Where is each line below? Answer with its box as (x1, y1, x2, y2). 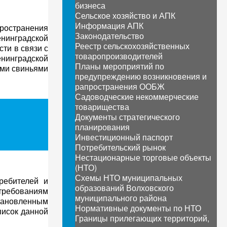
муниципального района (74, 192, 167, 204)
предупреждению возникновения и (74, 70, 207, 82)
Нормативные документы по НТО (74, 202, 201, 214)
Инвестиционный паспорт (74, 131, 173, 143)
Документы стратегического (74, 111, 180, 123)
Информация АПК (74, 20, 143, 31)
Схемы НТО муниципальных (74, 172, 182, 183)
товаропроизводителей (74, 50, 163, 62)
